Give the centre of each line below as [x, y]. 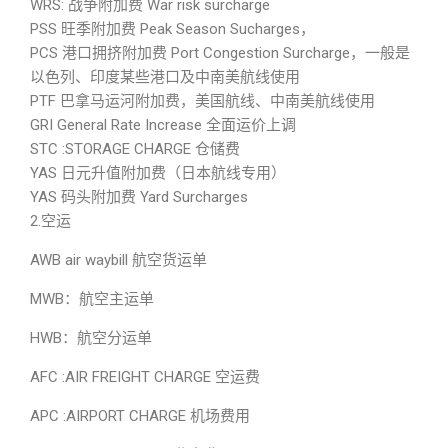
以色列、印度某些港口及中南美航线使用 [165, 77]
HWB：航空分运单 [91, 338]
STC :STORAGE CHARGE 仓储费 [135, 149]
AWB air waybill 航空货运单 [118, 260]
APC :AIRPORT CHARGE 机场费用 [140, 416]
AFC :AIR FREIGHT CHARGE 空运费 [145, 377]
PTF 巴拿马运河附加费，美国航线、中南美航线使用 [202, 101]
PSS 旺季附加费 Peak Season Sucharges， [172, 29]
